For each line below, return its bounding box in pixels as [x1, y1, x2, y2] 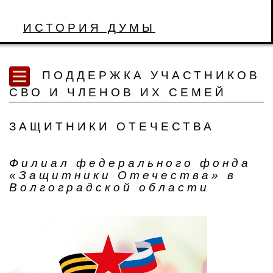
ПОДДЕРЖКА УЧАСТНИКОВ [36, 69, 260, 82]
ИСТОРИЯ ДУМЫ [23, 21, 155, 34]
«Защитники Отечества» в [9, 169, 236, 182]
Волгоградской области [9, 181, 210, 194]
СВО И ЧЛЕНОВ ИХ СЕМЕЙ [9, 86, 227, 99]
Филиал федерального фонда [9, 157, 251, 169]
